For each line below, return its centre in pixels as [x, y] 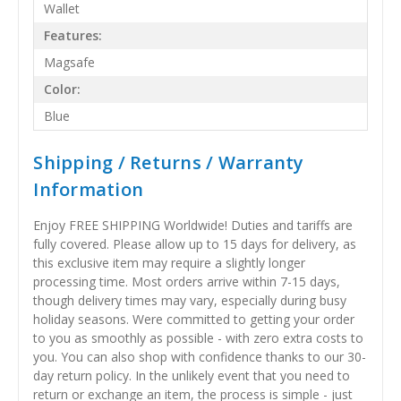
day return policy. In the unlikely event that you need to [192, 375]
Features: [73, 36]
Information [89, 189]
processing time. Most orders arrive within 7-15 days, [187, 281]
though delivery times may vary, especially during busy [190, 300]
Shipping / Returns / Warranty [169, 162]
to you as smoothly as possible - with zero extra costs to [199, 337]
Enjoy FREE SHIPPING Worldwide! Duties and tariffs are [193, 225]
